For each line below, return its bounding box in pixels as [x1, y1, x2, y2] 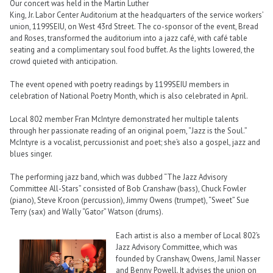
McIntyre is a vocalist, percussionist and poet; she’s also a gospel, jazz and [10, 137, 260, 148]
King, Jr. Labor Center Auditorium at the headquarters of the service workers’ [10, 9, 263, 20]
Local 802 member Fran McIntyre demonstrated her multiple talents [10, 114, 239, 125]
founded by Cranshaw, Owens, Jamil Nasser [116, 253, 260, 264]
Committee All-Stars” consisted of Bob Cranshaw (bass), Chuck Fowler [10, 183, 246, 194]
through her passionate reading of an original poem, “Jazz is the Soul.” [10, 126, 247, 136]
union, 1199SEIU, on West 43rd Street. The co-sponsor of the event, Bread [10, 21, 258, 32]
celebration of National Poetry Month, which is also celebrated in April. [10, 90, 248, 101]
